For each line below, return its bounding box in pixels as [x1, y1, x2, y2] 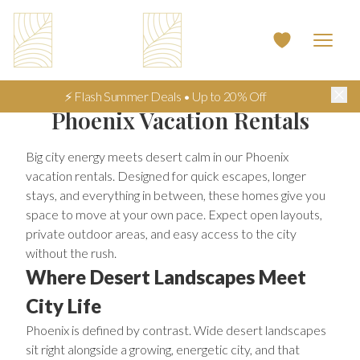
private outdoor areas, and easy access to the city [26, 226, 297, 241]
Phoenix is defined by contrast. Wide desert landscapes [26, 322, 326, 337]
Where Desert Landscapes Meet [26, 265, 306, 288]
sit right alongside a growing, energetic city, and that [26, 342, 300, 357]
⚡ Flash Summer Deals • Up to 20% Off [64, 88, 267, 104]
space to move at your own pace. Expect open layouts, [26, 207, 322, 222]
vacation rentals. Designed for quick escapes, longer [26, 168, 306, 183]
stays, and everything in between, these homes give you [26, 187, 325, 202]
